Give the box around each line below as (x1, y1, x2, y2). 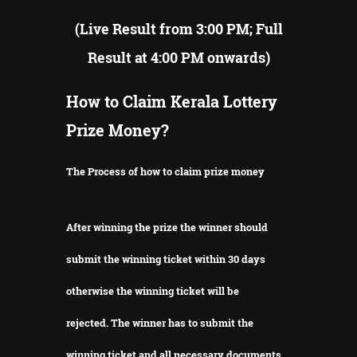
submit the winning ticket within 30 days (66, 251, 265, 266)
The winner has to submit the (111, 315, 253, 330)
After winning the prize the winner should (66, 219, 268, 234)
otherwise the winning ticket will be (66, 283, 239, 298)
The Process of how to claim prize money (66, 163, 265, 178)
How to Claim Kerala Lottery (66, 90, 277, 112)
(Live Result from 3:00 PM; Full (74, 18, 283, 38)
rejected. (66, 315, 111, 330)
